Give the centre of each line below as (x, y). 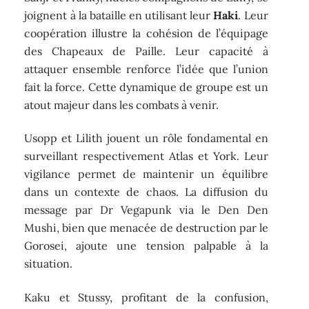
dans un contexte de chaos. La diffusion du (146, 192)
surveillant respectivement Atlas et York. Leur (146, 156)
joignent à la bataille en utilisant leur (119, 15)
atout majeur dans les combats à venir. (122, 104)
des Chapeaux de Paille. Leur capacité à (146, 51)
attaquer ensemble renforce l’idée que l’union (146, 69)
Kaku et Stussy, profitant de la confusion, (146, 297)
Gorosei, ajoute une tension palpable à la (146, 246)
